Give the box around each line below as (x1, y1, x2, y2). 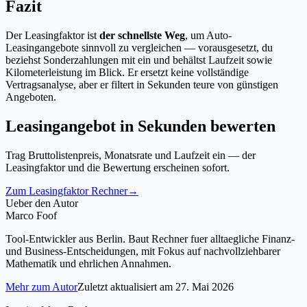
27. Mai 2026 (175, 280, 234, 293)
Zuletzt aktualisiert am (77, 280, 173, 293)
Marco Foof (5, 209, 57, 221)
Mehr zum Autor (5, 280, 77, 293)
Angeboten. (5, 90, 56, 103)
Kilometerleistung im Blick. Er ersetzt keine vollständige (5, 66, 249, 78)
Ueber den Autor (5, 197, 78, 209)
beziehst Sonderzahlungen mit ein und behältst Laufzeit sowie (5, 53, 272, 66)
